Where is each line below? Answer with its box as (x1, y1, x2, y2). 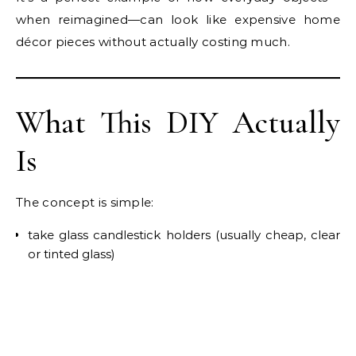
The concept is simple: (16, 195, 154, 211)
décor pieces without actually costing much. (16, 34, 290, 50)
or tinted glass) (28, 246, 115, 262)
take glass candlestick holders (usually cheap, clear (28, 227, 340, 243)
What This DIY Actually (16, 103, 340, 142)
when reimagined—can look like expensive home (16, 12, 340, 28)
